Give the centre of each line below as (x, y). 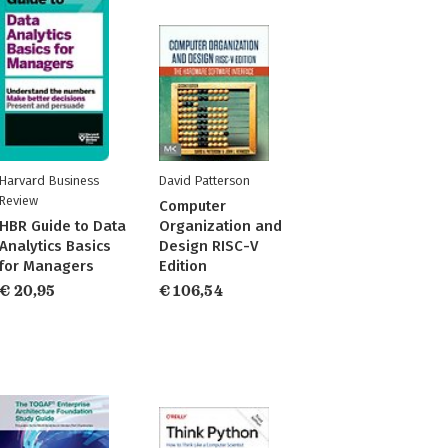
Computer (192, 206)
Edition (182, 266)
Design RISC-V (208, 246)
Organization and (220, 226)
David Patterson (204, 180)
